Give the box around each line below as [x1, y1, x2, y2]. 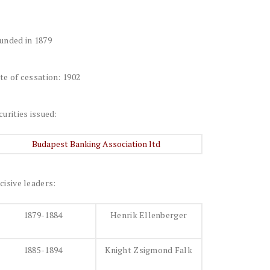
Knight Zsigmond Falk [105, 244, 192, 256]
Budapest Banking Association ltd [31, 138, 160, 149]
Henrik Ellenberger [110, 209, 187, 221]
